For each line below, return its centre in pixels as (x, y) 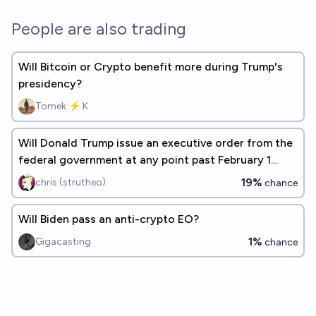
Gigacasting (63, 242)
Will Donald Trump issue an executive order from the (156, 143)
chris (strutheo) (71, 182)
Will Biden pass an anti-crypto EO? (109, 219)
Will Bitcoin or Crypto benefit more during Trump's (151, 67)
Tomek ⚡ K (62, 106)
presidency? (50, 84)
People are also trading (99, 29)
